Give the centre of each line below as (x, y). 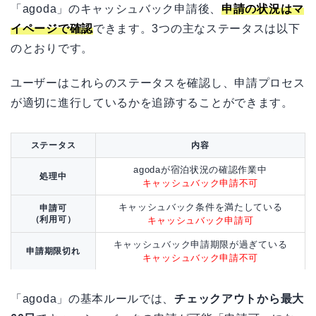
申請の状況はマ (263, 9)
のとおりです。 (52, 49)
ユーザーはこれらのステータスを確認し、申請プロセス (158, 83)
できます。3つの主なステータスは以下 (196, 29)
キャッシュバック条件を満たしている (200, 207)
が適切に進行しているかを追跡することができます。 (152, 103)
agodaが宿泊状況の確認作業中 (200, 170)
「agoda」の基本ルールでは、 (93, 299)
